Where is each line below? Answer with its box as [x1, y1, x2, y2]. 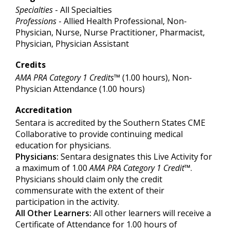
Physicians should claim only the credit [15, 174, 162, 185]
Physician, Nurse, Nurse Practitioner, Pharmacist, [15, 27, 205, 38]
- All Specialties [53, 4, 112, 15]
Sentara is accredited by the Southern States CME [15, 117, 205, 128]
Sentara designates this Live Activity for [61, 151, 212, 162]
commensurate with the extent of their [15, 185, 164, 196]
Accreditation [15, 104, 72, 116]
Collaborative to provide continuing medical [15, 128, 183, 140]
